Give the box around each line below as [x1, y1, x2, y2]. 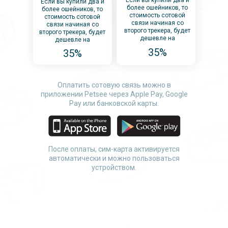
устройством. [92, 163, 136, 172]
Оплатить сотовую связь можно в [57, 81, 171, 89]
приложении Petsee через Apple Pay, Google [40, 90, 188, 98]
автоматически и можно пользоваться [48, 154, 180, 162]
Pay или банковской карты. [69, 99, 159, 107]
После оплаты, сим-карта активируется [48, 145, 180, 153]
